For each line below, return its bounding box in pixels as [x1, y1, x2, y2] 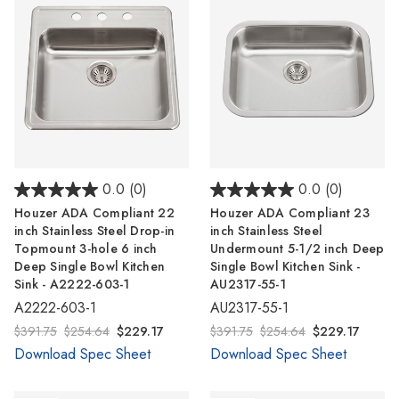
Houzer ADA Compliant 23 [210, 204, 370, 223]
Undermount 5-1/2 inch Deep [210, 240, 385, 258]
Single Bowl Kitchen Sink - [210, 257, 361, 276]
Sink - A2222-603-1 [14, 275, 130, 294]
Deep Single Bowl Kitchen [14, 257, 165, 276]
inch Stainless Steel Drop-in [14, 222, 175, 240]
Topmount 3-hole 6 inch [14, 240, 158, 258]
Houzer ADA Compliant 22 [14, 204, 175, 223]
